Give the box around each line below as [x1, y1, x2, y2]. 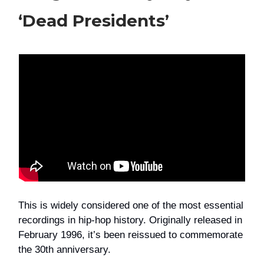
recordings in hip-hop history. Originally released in [18, 214, 242, 226]
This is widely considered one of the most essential [18, 199, 243, 211]
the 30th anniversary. [18, 243, 111, 255]
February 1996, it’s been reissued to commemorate [18, 229, 243, 240]
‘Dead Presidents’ [18, 10, 169, 31]
